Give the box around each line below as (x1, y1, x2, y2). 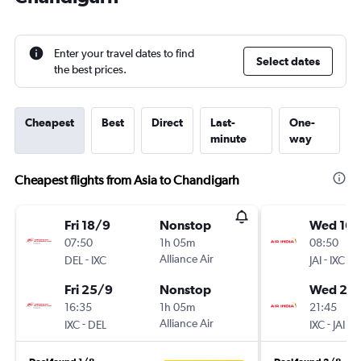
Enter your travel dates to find (54, 47, 194, 60)
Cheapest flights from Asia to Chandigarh (15, 172, 239, 188)
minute (210, 132, 247, 145)
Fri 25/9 (64, 282, 113, 297)
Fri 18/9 (64, 218, 110, 232)
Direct (151, 116, 183, 129)
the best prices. (54, 63, 127, 76)
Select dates (256, 55, 320, 68)
